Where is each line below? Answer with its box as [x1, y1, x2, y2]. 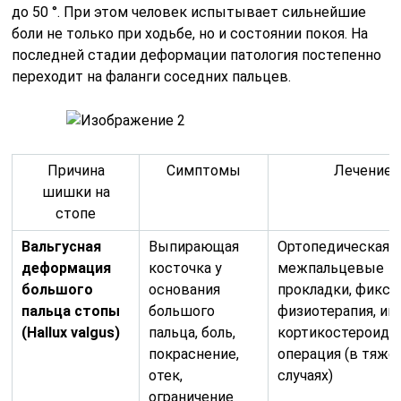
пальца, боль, [149, 323, 236, 341]
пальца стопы [21, 302, 121, 320]
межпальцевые [277, 259, 385, 277]
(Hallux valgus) [21, 323, 121, 341]
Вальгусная [21, 237, 102, 255]
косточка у [149, 259, 223, 277]
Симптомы [166, 161, 242, 179]
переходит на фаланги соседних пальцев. [12, 67, 292, 85]
